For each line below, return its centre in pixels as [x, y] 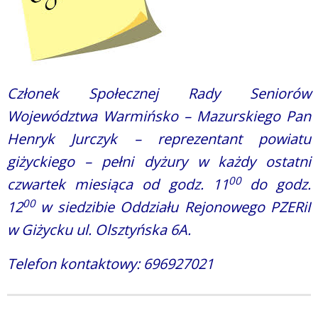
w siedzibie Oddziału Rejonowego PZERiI [176, 207]
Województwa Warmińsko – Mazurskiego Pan [159, 116]
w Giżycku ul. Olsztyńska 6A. [101, 230]
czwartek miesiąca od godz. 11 [118, 184]
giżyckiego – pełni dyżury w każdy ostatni [159, 161]
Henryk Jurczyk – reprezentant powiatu [159, 139]
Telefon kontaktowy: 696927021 [110, 264]
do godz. [280, 184]
